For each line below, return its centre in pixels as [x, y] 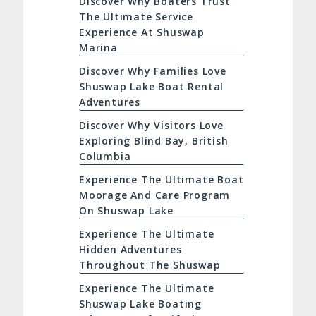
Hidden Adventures [130, 250]
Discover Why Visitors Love [151, 126]
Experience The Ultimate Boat [161, 180]
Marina [98, 48]
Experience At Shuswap [141, 32]
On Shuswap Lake [126, 211]
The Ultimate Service [136, 17]
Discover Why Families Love [152, 71]
